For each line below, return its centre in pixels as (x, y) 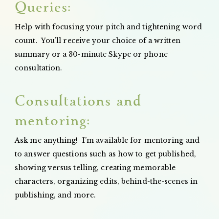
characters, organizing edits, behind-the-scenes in (106, 181)
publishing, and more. (55, 195)
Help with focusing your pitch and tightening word (108, 27)
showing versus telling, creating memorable (95, 167)
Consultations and (78, 101)
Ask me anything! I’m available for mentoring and (107, 140)
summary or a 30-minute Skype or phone (91, 54)
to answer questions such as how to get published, (105, 154)
